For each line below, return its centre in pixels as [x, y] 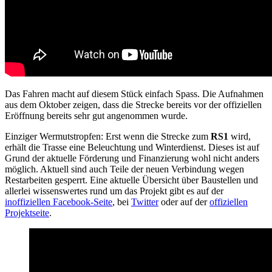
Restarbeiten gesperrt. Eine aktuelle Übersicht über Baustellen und [131, 180]
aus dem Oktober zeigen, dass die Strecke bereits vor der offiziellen [133, 104]
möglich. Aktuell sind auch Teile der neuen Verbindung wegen [124, 169]
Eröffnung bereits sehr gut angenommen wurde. [96, 115]
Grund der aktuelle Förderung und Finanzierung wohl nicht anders [132, 158]
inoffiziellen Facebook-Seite [59, 202]
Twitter [145, 202]
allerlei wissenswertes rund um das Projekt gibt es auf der [114, 191]
